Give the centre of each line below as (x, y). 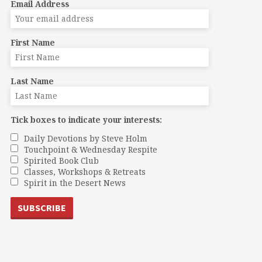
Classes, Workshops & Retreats (85, 171)
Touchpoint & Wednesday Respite (90, 149)
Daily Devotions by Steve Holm (85, 138)
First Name (32, 42)
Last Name (32, 81)
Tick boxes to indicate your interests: (86, 119)
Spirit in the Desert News (75, 182)
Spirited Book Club (61, 160)
